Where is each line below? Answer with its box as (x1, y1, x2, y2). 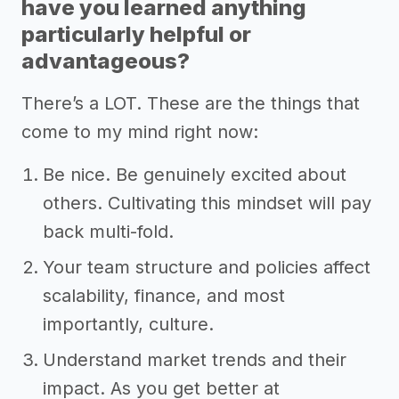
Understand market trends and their (43, 349, 346, 371)
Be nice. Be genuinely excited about (43, 164, 346, 186)
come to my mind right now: (21, 121, 258, 143)
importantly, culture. (43, 313, 214, 336)
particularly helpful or (21, 21, 251, 48)
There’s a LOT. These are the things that (21, 93, 360, 115)
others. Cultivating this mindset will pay (43, 192, 371, 215)
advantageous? (21, 48, 190, 75)
